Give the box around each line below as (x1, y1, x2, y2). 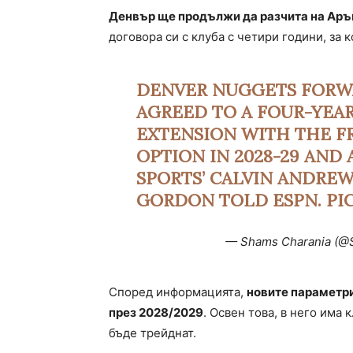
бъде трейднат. (109, 325, 196, 341)
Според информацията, (109, 284, 247, 300)
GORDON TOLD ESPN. (136, 189, 326, 212)
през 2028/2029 (109, 305, 203, 321)
